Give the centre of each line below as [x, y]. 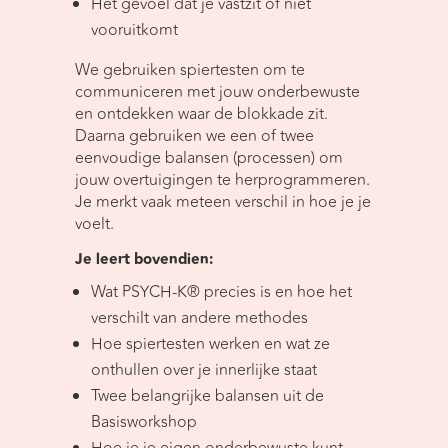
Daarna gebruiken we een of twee [194, 136]
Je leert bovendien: [143, 260]
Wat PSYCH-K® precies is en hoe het [221, 292]
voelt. [94, 224]
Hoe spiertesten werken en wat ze [210, 344]
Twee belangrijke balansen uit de [207, 396]
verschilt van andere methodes [199, 318]
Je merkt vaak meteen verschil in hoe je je [222, 202]
